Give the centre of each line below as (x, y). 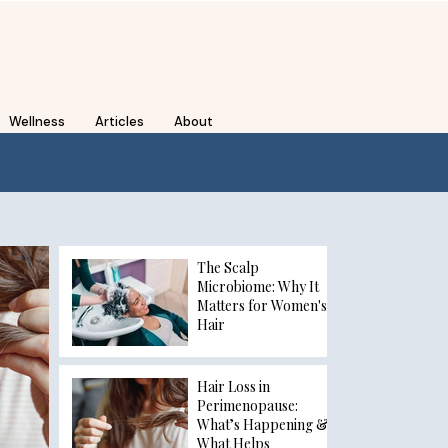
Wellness (36, 121)
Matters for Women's (262, 305)
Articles (119, 121)
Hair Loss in (233, 386)
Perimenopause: (247, 405)
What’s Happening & (263, 424)
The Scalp (228, 267)
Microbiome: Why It (258, 286)
